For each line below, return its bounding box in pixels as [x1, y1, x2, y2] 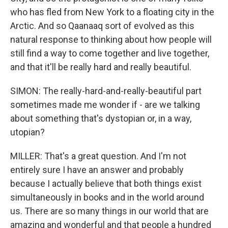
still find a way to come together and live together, [10, 48, 209, 59]
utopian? [10, 127, 45, 137]
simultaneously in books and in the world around [10, 192, 204, 203]
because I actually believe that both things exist [10, 178, 202, 189]
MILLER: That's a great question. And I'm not [10, 151, 186, 161]
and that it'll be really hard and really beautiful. [10, 62, 191, 72]
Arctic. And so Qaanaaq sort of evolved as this [10, 20, 194, 31]
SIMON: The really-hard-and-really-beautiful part [10, 85, 202, 96]
